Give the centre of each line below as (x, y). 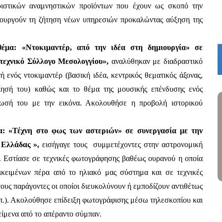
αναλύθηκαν (131, 61)
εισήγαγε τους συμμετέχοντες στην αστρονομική (123, 144)
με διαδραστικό (178, 61)
